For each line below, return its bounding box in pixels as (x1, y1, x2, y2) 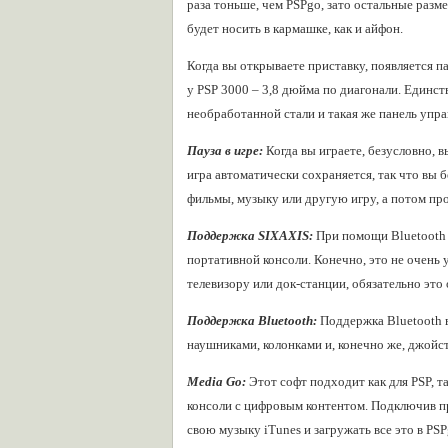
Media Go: (187, 374, 246, 389)
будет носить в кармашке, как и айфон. (187, 21, 403, 36)
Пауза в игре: (187, 143, 263, 158)
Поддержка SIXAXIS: (187, 228, 313, 243)
